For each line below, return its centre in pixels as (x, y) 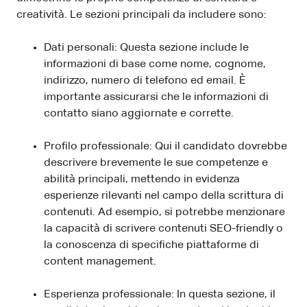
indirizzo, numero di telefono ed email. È (145, 81)
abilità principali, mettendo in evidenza (142, 180)
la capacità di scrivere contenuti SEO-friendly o (163, 229)
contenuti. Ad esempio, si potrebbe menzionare (164, 213)
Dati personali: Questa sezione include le (146, 48)
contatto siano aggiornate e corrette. (139, 114)
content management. (100, 262)
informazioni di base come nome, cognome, (155, 65)
